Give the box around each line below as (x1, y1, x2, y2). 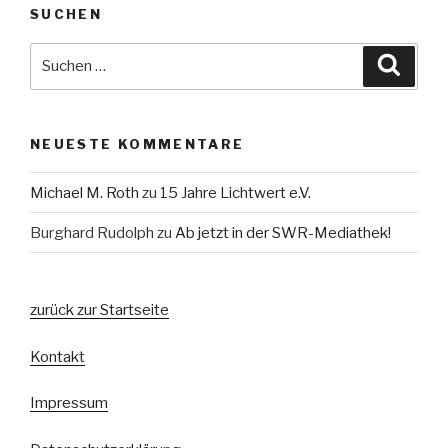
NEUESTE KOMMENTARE (30, 135, 245, 152)
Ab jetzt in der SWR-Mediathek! (175, 223, 391, 242)
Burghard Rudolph (30, 223, 154, 242)
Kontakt (30, 347, 85, 366)
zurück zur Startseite (30, 301, 169, 320)
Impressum (30, 394, 108, 413)
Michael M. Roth (30, 183, 139, 202)
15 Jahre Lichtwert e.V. (160, 183, 311, 202)
